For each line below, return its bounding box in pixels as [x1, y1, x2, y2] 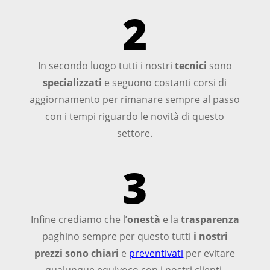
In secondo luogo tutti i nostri [37, 58, 175, 72]
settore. [117, 126, 153, 140]
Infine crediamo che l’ [30, 212, 127, 226]
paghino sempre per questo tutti [42, 229, 193, 243]
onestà [127, 212, 160, 226]
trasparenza [180, 212, 239, 226]
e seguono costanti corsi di [102, 75, 227, 89]
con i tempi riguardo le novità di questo [45, 109, 225, 123]
